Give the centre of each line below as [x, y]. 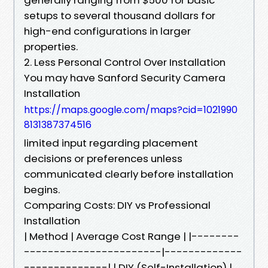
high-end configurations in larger [107, 31]
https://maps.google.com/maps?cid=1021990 [131, 109]
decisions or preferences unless [103, 158]
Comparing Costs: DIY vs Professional [117, 205]
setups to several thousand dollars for [120, 15]
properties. [51, 46]
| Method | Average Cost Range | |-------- [132, 236]
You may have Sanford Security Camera [125, 77]
